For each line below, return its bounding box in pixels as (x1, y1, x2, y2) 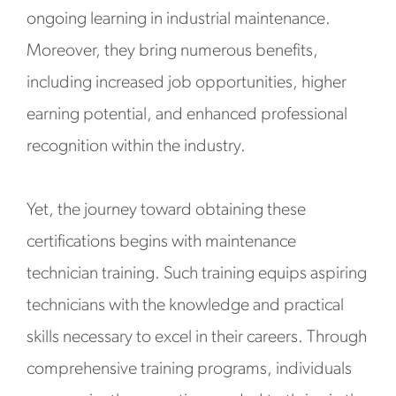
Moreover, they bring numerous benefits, (27, 42, 318, 60)
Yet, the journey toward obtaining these (27, 202, 306, 219)
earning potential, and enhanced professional (27, 106, 347, 124)
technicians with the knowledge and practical (27, 297, 344, 315)
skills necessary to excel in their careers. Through (27, 329, 367, 346)
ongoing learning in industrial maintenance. (27, 11, 331, 28)
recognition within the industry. (27, 138, 246, 156)
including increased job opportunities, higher (27, 74, 346, 92)
